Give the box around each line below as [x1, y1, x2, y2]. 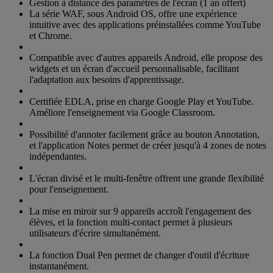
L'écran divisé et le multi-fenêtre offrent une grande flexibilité [29, 173, 264, 184]
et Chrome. [29, 30, 72, 41]
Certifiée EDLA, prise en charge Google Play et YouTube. [29, 96, 253, 107]
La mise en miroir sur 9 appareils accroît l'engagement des [29, 206, 251, 217]
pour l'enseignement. [29, 184, 108, 195]
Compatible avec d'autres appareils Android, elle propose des [29, 52, 263, 63]
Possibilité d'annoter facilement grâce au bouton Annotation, [29, 129, 260, 140]
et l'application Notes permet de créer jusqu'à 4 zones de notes [29, 140, 266, 151]
